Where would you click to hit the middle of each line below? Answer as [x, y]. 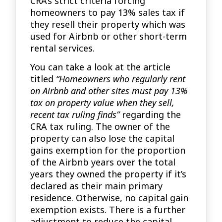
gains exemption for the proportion [108, 150]
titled [43, 79]
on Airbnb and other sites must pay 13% [109, 91]
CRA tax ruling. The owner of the [100, 126]
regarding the [150, 114]
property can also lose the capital [103, 138]
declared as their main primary [97, 186]
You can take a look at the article [101, 67]
